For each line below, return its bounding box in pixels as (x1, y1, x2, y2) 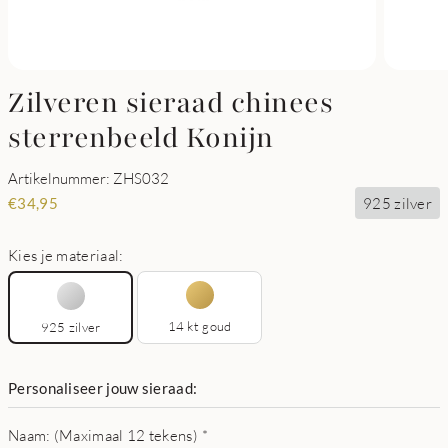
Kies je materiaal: (8, 246, 124, 264)
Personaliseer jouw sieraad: (8, 379, 198, 397)
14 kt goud (167, 318, 232, 334)
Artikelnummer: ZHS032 (8, 169, 169, 187)
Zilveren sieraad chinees (8, 84, 333, 122)
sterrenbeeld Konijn (8, 119, 274, 157)
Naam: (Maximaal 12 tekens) (8, 426, 198, 444)
